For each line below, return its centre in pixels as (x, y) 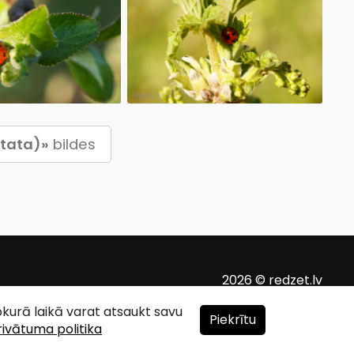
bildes (72, 145)
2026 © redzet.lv (272, 280)
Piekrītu (233, 320)
